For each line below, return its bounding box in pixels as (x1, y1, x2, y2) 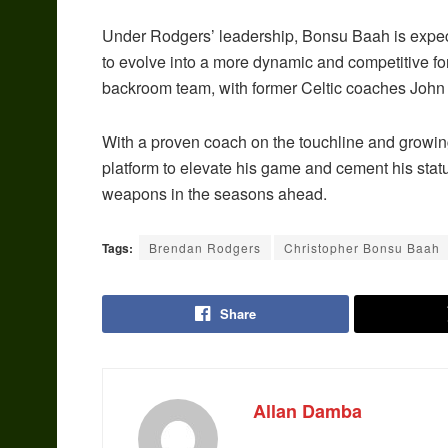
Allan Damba (253, 398, 362, 425)
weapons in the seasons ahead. (102, 182, 327, 206)
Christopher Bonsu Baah (284, 239, 440, 257)
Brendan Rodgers (149, 239, 261, 257)
